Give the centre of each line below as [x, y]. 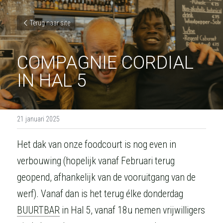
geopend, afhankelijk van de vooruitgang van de [106, 177]
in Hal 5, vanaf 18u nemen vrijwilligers [132, 210]
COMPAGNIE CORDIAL [105, 63]
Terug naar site [50, 23]
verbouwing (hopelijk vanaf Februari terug [96, 161]
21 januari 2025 [38, 119]
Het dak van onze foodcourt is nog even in [97, 145]
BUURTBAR [38, 210]
